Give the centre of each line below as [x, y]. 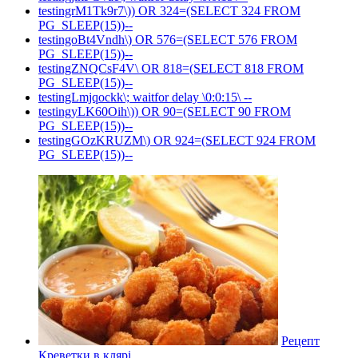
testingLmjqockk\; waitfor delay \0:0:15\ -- [145, 97]
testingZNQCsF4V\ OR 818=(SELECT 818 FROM [171, 69]
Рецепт [300, 341]
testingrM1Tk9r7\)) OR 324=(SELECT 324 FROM [169, 11]
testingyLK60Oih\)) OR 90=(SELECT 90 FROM [165, 112]
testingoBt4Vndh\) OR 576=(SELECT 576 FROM [168, 40]
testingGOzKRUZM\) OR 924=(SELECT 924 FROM [177, 141]
